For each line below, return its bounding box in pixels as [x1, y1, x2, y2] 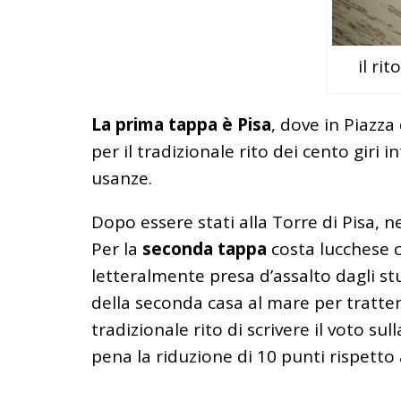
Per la [91, 237, 142, 261]
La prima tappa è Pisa [91, 113, 271, 137]
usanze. [91, 166, 152, 191]
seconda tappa [142, 237, 267, 261]
